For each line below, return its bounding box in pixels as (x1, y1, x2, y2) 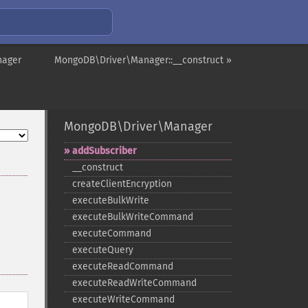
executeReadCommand (71, 261, 173, 272)
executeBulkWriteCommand (71, 211, 193, 223)
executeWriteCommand (71, 294, 175, 305)
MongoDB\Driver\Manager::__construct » (54, 54, 232, 66)
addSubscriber (71, 145, 137, 157)
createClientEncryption (71, 178, 172, 190)
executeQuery (71, 244, 133, 256)
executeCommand (71, 228, 151, 239)
